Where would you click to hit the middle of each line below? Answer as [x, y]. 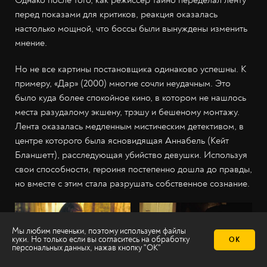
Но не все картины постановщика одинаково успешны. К [131, 69]
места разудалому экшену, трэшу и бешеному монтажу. [127, 112]
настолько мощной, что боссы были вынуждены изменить [131, 29]
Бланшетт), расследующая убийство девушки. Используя [131, 155]
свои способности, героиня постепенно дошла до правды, [133, 170]
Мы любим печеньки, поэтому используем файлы [99, 231]
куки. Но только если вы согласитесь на [82, 239]
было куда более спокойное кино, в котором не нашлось [131, 98]
